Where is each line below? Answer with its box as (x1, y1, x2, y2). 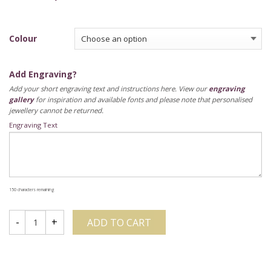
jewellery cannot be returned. (9, 105, 103, 115)
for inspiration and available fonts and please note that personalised (34, 94, 252, 104)
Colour (9, 32, 37, 44)
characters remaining (16, 186, 54, 192)
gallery (9, 94, 34, 104)
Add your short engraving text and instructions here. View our (9, 83, 209, 93)
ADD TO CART (87, 215, 151, 229)
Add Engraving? (9, 68, 77, 80)
